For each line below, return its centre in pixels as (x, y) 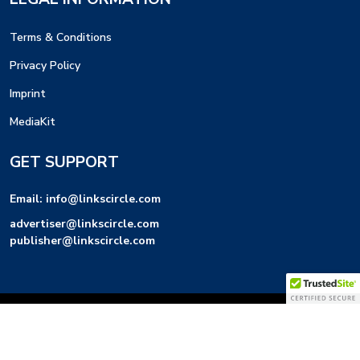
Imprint (28, 93)
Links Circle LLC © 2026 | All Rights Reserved (180, 327)
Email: (26, 198)
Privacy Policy (45, 65)
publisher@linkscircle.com (82, 240)
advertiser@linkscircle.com (84, 223)
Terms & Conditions (61, 37)
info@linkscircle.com (103, 198)
